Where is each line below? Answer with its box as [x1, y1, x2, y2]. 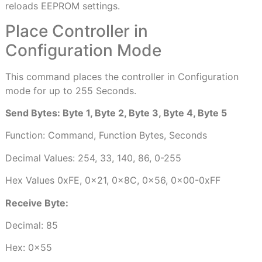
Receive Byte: [5, 196, 68, 209]
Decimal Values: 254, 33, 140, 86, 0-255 [5, 151, 181, 164]
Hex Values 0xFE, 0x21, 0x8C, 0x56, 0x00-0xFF [5, 174, 220, 187]
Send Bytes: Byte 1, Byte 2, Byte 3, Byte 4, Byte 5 [5, 106, 227, 119]
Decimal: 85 [5, 219, 58, 231]
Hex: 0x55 [5, 242, 52, 254]
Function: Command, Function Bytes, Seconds [5, 129, 207, 142]
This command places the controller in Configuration [5, 70, 239, 82]
